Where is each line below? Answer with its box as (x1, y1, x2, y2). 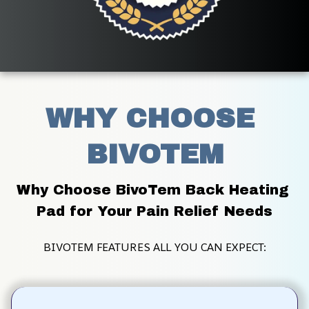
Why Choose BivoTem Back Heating (16, 181, 288, 197)
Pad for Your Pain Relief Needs (37, 203, 272, 219)
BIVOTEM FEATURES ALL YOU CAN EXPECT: (43, 239, 266, 255)
